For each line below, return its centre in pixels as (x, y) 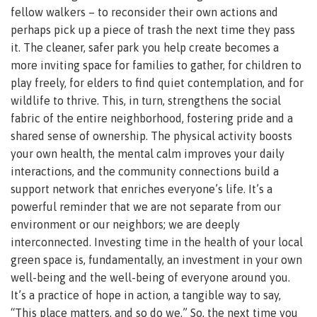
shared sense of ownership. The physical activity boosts (151, 136)
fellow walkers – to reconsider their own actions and (144, 12)
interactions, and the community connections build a (145, 172)
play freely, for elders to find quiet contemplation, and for (157, 83)
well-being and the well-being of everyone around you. (150, 278)
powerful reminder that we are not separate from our (146, 207)
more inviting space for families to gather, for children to (156, 65)
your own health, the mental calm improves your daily (148, 154)
